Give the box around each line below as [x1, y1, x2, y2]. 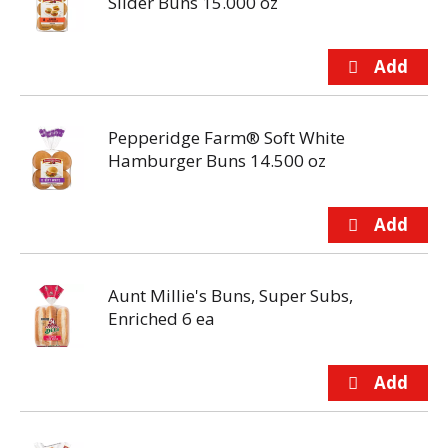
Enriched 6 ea [108, 307, 215, 330]
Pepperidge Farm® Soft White [108, 126, 345, 149]
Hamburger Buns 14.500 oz [108, 149, 326, 172]
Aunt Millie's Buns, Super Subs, [108, 284, 353, 307]
